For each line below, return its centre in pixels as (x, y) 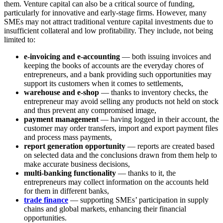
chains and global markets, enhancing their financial (105, 209)
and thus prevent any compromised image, (90, 110)
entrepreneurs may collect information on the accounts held (116, 182)
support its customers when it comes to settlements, (104, 83)
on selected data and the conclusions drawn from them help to (120, 155)
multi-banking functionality (70, 173)
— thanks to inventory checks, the (154, 92)
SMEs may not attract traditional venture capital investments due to (109, 21)
